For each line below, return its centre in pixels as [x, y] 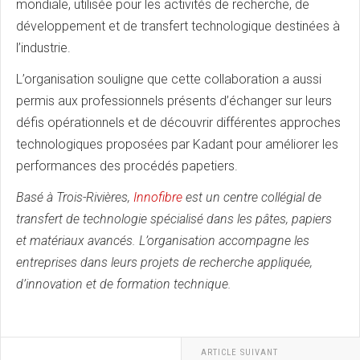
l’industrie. [43, 48]
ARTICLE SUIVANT [239, 353]
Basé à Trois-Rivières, [75, 198]
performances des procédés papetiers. [127, 166]
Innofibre [158, 198]
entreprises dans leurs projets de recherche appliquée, [164, 263]
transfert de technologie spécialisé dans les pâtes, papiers [174, 219]
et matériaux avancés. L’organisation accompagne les [163, 241]
